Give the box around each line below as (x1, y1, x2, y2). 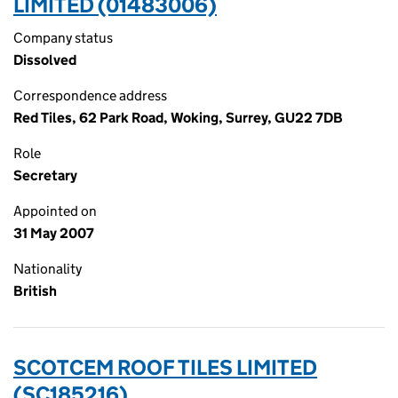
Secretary (13, 167, 77, 184)
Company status (13, 29, 113, 46)
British (13, 283, 57, 299)
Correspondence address (13, 87, 167, 104)
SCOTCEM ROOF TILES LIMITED (13, 354, 317, 380)
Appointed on (13, 203, 97, 219)
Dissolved (13, 52, 76, 68)
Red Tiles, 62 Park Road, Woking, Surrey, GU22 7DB (13, 109, 343, 126)
